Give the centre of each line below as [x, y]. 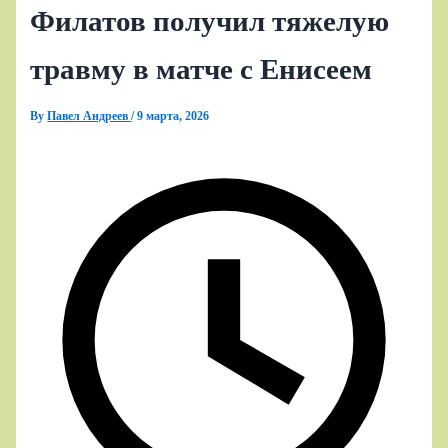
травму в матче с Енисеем [201, 68]
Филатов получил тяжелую [210, 20]
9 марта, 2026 [173, 115]
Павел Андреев [89, 115]
